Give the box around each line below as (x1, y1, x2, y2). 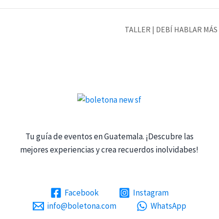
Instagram (132, 187, 169, 198)
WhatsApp (150, 200, 186, 211)
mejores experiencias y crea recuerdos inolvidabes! (20, 144, 199, 155)
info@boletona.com (47, 200, 117, 211)
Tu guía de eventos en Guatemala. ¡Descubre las (25, 131, 194, 142)
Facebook (65, 187, 99, 198)
